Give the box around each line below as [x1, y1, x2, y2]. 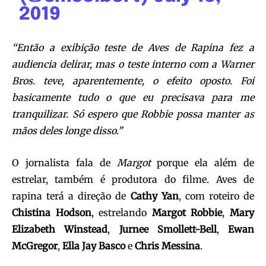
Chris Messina [132, 240, 200, 252]
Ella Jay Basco [62, 240, 125, 252]
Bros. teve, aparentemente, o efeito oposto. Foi [12, 75, 254, 87]
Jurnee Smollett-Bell [119, 223, 217, 236]
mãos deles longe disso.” [12, 125, 122, 137]
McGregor [12, 240, 58, 252]
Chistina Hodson [12, 207, 91, 219]
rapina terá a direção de [12, 190, 131, 202]
